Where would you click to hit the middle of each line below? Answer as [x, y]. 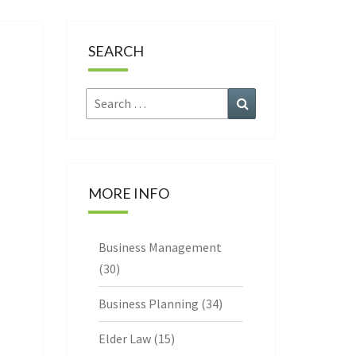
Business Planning [148, 304]
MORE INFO [128, 193]
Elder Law [124, 339]
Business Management [160, 247]
